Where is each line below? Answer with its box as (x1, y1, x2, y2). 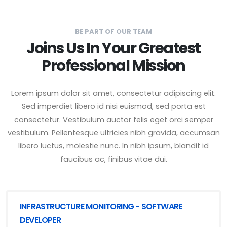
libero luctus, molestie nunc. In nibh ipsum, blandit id (18, 141, 209, 151)
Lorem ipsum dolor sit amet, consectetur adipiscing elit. (11, 88, 216, 98)
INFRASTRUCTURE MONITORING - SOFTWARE (20, 201, 182, 212)
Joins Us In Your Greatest (26, 37, 201, 58)
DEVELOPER (20, 214, 61, 226)
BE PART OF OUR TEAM (75, 27, 152, 36)
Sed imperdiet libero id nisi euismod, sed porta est (21, 101, 206, 111)
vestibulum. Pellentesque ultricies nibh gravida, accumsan (7, 128, 220, 138)
